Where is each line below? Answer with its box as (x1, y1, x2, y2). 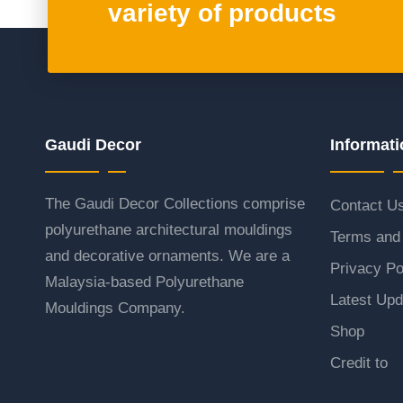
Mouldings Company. (45, 300, 185, 317)
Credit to (330, 354, 388, 372)
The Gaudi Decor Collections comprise (45, 195, 305, 212)
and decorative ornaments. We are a (45, 247, 290, 264)
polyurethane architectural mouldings (45, 221, 292, 238)
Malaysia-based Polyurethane (45, 273, 244, 291)
